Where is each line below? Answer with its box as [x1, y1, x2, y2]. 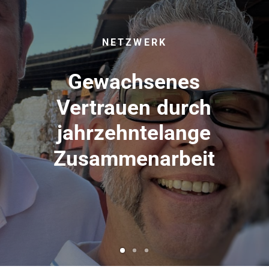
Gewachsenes [68, 70, 200, 94]
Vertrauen [56, 95, 151, 121]
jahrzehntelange [57, 121, 211, 146]
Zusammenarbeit [53, 146, 215, 171]
